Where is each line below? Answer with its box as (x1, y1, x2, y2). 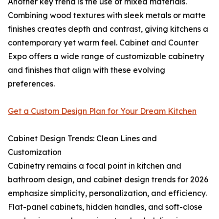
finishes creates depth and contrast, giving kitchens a (8, 24, 208, 34)
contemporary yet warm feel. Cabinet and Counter (8, 38, 198, 48)
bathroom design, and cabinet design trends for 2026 (8, 175, 208, 185)
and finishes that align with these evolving (8, 65, 165, 75)
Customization (8, 147, 62, 157)
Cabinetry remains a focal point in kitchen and (8, 161, 181, 171)
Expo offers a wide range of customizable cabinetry (8, 51, 204, 62)
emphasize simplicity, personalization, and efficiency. (8, 188, 207, 198)
